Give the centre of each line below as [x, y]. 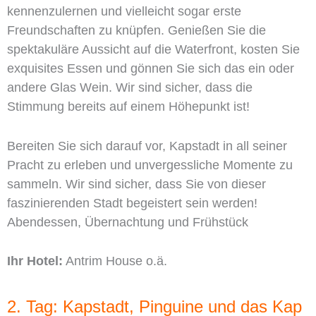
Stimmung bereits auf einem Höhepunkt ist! [128, 106]
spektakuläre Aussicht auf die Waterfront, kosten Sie [153, 49]
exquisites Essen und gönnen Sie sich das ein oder [151, 68]
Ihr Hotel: [35, 261]
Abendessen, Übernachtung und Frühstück [128, 222]
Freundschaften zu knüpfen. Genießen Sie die [136, 30]
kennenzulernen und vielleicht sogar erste [124, 11]
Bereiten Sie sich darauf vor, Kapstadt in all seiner [147, 146]
